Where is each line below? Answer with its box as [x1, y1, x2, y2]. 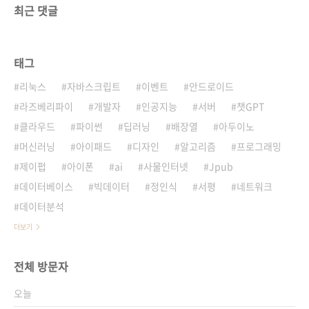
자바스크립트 [67, 79, 121, 93]
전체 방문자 [14, 257, 68, 275]
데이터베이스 [19, 179, 73, 193]
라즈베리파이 [19, 99, 73, 113]
